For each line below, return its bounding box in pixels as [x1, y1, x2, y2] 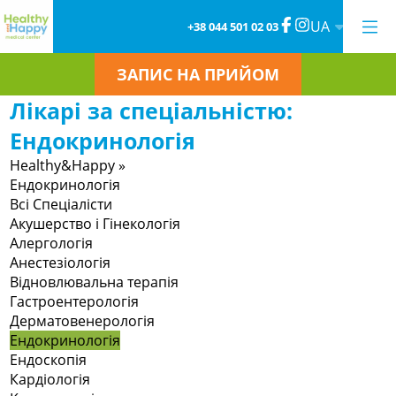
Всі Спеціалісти [10, 194, 113, 214]
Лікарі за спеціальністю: [10, 95, 293, 126]
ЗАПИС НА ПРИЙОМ [117, 64, 279, 85]
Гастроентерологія [10, 292, 140, 311]
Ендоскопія [10, 350, 88, 369]
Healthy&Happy [10, 156, 116, 175]
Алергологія [10, 233, 94, 253]
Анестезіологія [10, 253, 111, 272]
